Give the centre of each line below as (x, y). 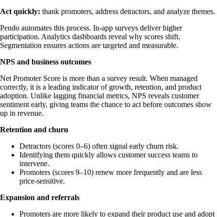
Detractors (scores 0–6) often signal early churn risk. (99, 146)
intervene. (34, 163)
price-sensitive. (42, 181)
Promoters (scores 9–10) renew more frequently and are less (111, 172)
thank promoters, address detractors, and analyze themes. (128, 11)
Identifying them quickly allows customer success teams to (108, 155)
